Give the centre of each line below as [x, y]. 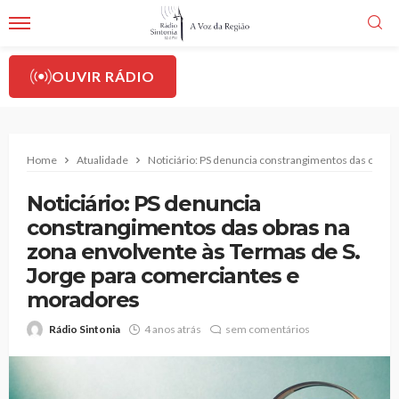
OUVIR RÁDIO [103, 76]
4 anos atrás [173, 329]
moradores [83, 300]
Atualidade [102, 160]
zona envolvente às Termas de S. [193, 252]
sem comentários [268, 329]
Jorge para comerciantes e [163, 276]
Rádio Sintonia [85, 329]
